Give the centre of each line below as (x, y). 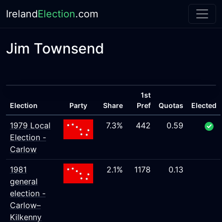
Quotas (171, 105)
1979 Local (30, 125)
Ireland (22, 14)
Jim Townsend (55, 48)
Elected (204, 105)
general (24, 181)
